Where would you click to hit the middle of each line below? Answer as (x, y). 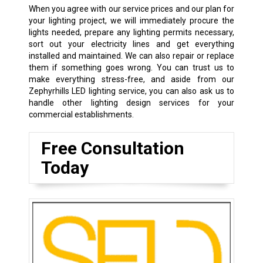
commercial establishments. (81, 114)
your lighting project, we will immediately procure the (131, 20)
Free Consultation (112, 148)
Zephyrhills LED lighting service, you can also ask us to (131, 91)
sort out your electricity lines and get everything (131, 44)
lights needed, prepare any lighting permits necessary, (131, 32)
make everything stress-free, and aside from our (131, 79)
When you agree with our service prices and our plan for (131, 9)
